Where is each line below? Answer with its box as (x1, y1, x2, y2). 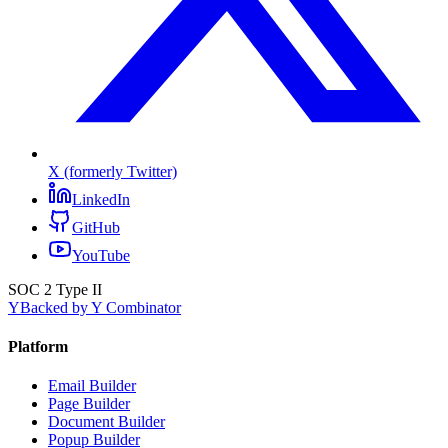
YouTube (72, 246, 130, 264)
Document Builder (48, 413, 165, 431)
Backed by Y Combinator (20, 298, 181, 316)
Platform (8, 337, 68, 355)
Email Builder (48, 377, 136, 395)
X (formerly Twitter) (48, 162, 177, 180)
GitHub (72, 218, 120, 236)
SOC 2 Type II (8, 280, 102, 298)
